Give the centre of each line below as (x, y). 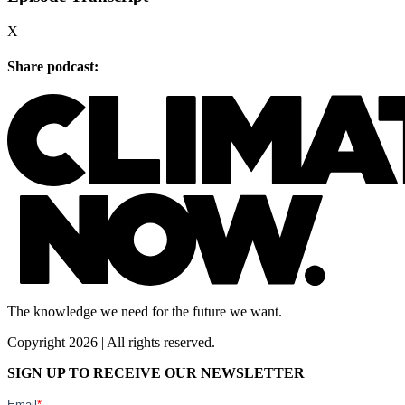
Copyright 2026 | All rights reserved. (111, 343)
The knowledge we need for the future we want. (145, 312)
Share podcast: (53, 66)
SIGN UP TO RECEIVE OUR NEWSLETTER (156, 373)
